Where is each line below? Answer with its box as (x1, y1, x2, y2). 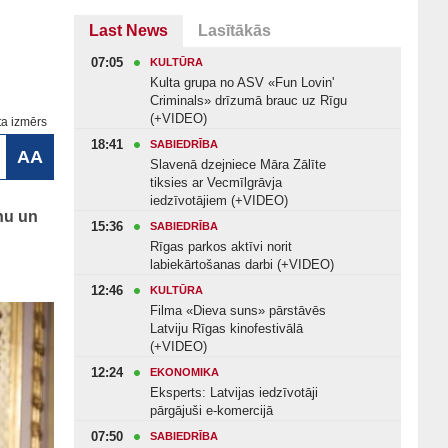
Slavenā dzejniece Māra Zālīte (150, 157, 326, 172)
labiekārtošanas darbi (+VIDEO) (150, 257, 334, 272)
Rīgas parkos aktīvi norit (150, 239, 292, 254)
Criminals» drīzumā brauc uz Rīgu (150, 93, 347, 108)
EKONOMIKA (150, 366, 219, 378)
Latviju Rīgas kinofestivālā (150, 321, 303, 336)
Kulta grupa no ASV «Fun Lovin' (150, 75, 334, 90)
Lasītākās (198, 22, 271, 39)
